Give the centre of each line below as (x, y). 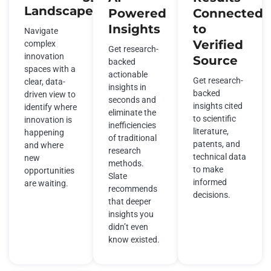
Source (215, 60)
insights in (128, 87)
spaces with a (50, 69)
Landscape (59, 11)
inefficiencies (132, 125)
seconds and (132, 100)
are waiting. (46, 183)
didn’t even (129, 227)
